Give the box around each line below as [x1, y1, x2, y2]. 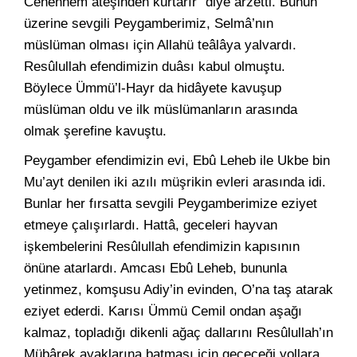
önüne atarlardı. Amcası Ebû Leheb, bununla [24, 261, 287, 276]
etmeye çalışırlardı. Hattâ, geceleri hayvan [24, 218, 277, 233]
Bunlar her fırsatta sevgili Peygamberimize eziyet [24, 196, 317, 211]
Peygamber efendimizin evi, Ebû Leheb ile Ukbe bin [24, 153, 330, 168]
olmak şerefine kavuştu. [24, 124, 167, 139]
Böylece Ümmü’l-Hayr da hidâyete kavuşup [24, 80, 281, 96]
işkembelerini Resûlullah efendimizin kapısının [24, 239, 300, 254]
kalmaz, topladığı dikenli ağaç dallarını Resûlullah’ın [24, 325, 333, 340]
